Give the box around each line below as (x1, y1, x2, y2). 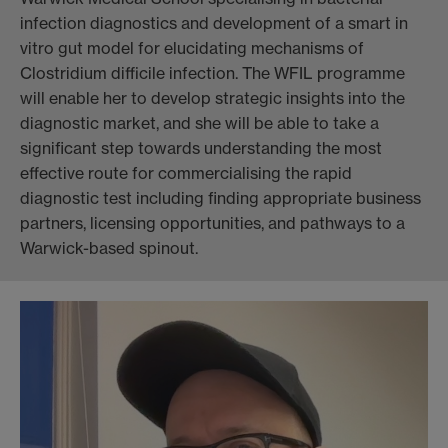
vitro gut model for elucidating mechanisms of (20, 38, 364, 59)
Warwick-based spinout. (20, 238, 198, 259)
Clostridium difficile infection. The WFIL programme (20, 63, 405, 84)
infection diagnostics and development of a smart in (20, 13, 408, 34)
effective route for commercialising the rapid (20, 163, 352, 184)
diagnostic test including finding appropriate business (20, 188, 421, 209)
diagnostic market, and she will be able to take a (20, 113, 379, 134)
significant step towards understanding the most (20, 138, 382, 159)
